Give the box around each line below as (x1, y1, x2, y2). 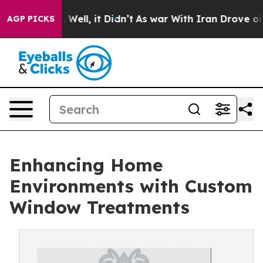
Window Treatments (9, 196, 190, 218)
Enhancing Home (9, 154, 163, 176)
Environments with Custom (9, 175, 252, 197)
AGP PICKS (7, 14, 55, 24)
